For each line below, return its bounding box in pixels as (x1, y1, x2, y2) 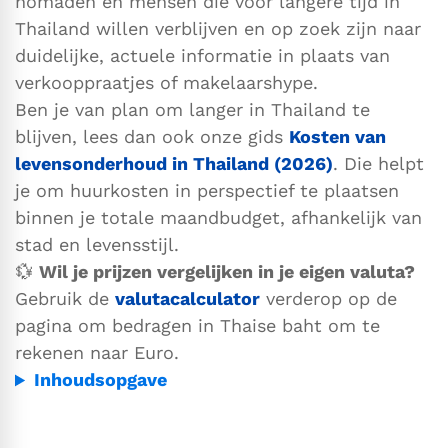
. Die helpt (333, 153, 424, 175)
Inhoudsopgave (34, 369, 168, 391)
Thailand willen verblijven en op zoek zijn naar (15, 18, 421, 40)
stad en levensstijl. (15, 234, 179, 256)
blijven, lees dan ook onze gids (15, 126, 289, 148)
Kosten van (289, 126, 386, 148)
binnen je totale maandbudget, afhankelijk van (15, 207, 422, 229)
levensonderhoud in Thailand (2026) (15, 153, 333, 175)
